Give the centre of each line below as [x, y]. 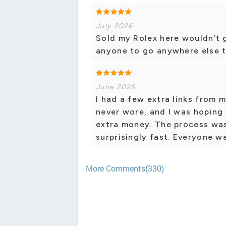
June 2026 [116, 87]
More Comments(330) [125, 168]
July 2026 [115, 26]
